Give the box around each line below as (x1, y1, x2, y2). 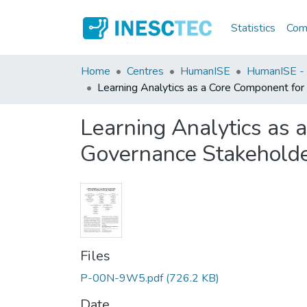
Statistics (231, 20, 276, 36)
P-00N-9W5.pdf (80, 271, 163, 286)
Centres (127, 64, 164, 79)
